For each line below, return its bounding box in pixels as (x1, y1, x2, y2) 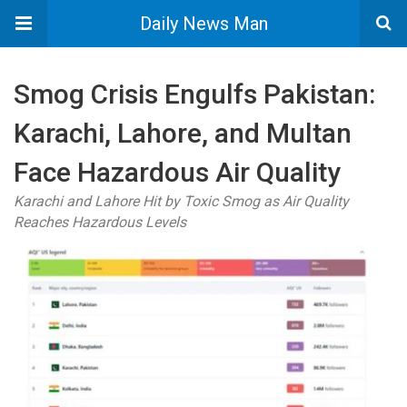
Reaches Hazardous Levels (14, 213, 186, 231)
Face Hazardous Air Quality (14, 156, 341, 188)
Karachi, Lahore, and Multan (14, 117, 352, 149)
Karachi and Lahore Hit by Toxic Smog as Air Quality (14, 193, 349, 210)
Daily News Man (139, 13, 268, 35)
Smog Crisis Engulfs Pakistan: (14, 78, 375, 110)
